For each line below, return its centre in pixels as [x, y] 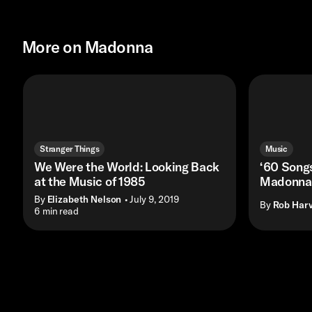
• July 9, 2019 [152, 199]
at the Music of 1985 [90, 182]
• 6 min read [54, 211]
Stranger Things [70, 149]
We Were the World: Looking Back [127, 167]
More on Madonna [88, 47]
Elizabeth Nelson [84, 199]
